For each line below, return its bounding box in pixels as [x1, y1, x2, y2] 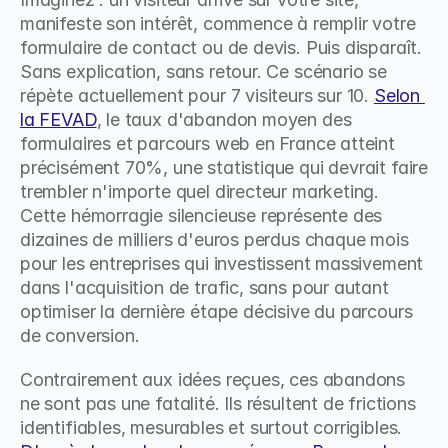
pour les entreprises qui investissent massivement [20, 253, 424, 274]
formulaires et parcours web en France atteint [20, 133, 395, 154]
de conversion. [20, 325, 140, 346]
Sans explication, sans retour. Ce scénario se [20, 61, 387, 82]
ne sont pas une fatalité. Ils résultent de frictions [20, 393, 416, 414]
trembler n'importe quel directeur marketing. [20, 181, 380, 202]
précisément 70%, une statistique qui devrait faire [20, 157, 429, 178]
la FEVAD [20, 109, 97, 130]
